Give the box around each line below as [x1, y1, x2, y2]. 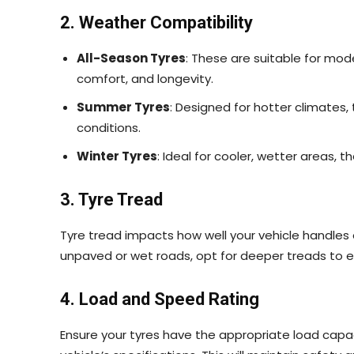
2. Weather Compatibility [60, 12, 253, 32]
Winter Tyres [77, 147, 157, 164]
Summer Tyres [77, 98, 170, 115]
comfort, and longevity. [77, 70, 213, 87]
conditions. [77, 119, 141, 136]
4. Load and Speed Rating [60, 288, 259, 309]
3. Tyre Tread [60, 189, 163, 209]
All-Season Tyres [77, 49, 186, 66]
